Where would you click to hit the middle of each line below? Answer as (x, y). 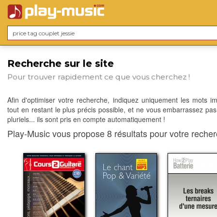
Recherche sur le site (61, 63)
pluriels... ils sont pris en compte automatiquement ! (86, 119)
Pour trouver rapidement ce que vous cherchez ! (99, 77)
